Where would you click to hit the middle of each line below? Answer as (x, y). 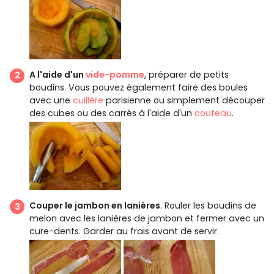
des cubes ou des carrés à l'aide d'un (112, 113)
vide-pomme (115, 74)
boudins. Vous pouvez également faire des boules (139, 87)
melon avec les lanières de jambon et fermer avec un (147, 219)
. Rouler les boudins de (208, 206)
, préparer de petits (187, 74)
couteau (213, 113)
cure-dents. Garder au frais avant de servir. (124, 231)
